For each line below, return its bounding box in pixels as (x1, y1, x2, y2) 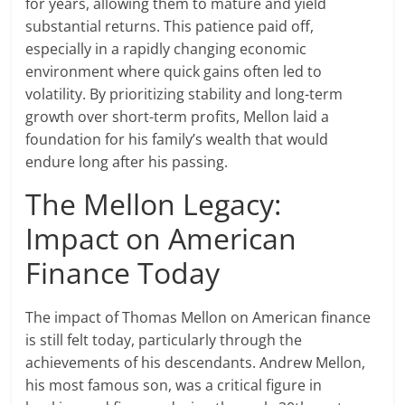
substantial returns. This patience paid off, (25, 16, 315, 37)
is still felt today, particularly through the (25, 330, 303, 351)
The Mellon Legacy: (25, 184, 282, 224)
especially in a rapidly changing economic (25, 39, 307, 60)
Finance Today (25, 253, 221, 293)
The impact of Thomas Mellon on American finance (25, 307, 372, 328)
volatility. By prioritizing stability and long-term (25, 84, 344, 105)
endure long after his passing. (25, 152, 229, 173)
